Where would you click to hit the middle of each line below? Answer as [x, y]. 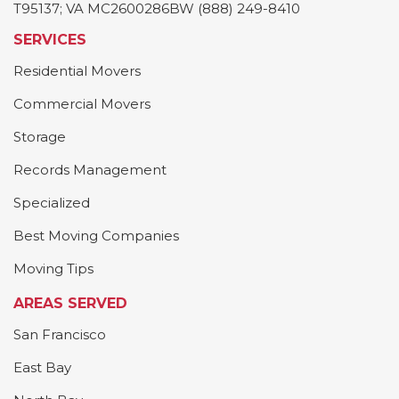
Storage [40, 137]
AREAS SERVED [70, 303]
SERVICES [50, 40]
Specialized [52, 203]
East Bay [42, 367]
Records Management [90, 170]
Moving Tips [53, 269]
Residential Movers [77, 71]
